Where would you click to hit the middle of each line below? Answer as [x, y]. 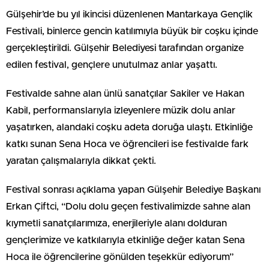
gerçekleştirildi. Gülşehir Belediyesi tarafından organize [125, 48]
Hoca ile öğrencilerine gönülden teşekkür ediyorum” [120, 257]
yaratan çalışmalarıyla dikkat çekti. [81, 161]
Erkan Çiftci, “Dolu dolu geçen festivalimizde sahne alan [128, 206]
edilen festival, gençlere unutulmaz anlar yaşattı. [112, 65]
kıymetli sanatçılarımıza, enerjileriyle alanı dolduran [116, 223]
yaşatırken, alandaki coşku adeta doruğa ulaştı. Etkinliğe [129, 127]
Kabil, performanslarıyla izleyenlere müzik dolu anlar [121, 110]
